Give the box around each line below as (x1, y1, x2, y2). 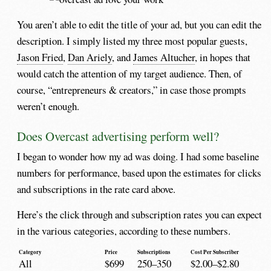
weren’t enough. (17, 99, 80, 114)
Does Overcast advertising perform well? (17, 128, 220, 145)
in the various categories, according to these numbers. (17, 223, 231, 238)
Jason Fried (17, 50, 64, 65)
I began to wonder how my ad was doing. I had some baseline (17, 149, 260, 163)
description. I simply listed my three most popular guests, (17, 34, 248, 48)
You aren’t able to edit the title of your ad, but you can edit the (17, 18, 262, 32)
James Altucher (133, 50, 195, 65)
